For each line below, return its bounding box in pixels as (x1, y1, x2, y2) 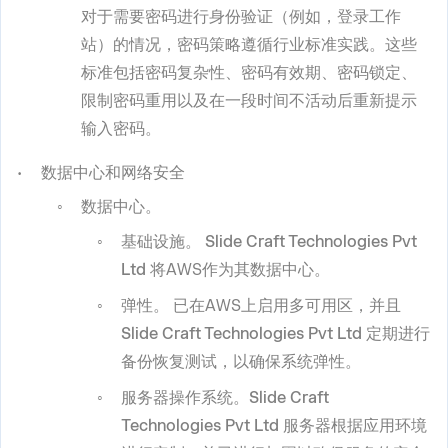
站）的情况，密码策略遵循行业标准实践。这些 (81, 35, 417, 55)
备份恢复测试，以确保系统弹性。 (121, 351, 361, 371)
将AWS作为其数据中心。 (146, 259, 330, 279)
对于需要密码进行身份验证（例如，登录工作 (81, 7, 401, 27)
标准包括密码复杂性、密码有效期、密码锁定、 (81, 63, 417, 83)
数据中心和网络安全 (41, 163, 185, 183)
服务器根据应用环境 (279, 415, 427, 435)
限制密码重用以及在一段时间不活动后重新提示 (81, 91, 417, 111)
